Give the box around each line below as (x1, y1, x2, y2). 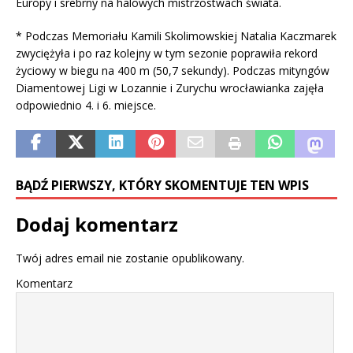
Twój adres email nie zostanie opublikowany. (16, 251, 244, 266)
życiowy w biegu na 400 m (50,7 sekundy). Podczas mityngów (16, 63, 333, 79)
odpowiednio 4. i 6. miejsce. (16, 98, 156, 113)
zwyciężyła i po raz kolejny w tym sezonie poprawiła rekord (16, 46, 318, 61)
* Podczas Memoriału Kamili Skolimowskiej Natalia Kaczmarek (16, 28, 336, 44)
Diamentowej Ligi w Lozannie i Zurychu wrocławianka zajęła (16, 80, 324, 96)
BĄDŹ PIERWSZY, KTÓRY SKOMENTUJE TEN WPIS (16, 176, 309, 195)
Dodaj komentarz (16, 211, 178, 238)
